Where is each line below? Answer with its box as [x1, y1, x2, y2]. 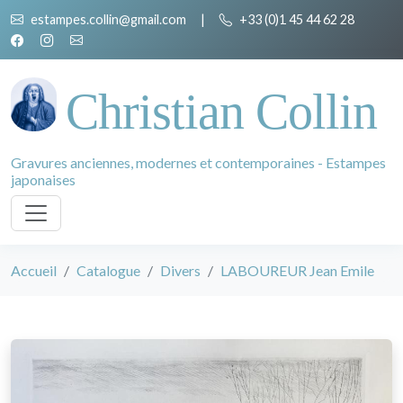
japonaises [11, 171, 76, 188]
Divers [160, 262, 201, 279]
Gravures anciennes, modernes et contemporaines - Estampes [11, 154, 386, 171]
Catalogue [76, 262, 140, 279]
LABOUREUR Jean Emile [220, 262, 374, 279]
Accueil [11, 262, 57, 279]
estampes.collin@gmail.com [31, 12, 186, 27]
